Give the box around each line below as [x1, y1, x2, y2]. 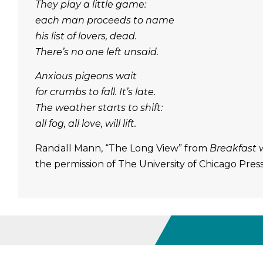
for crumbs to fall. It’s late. [35, 86, 156, 98]
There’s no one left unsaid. [35, 46, 159, 58]
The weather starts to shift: [35, 102, 163, 114]
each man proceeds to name [35, 14, 174, 26]
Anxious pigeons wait [35, 70, 137, 82]
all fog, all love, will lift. [35, 118, 136, 130]
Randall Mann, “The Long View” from [35, 142, 207, 154]
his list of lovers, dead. [35, 30, 137, 42]
